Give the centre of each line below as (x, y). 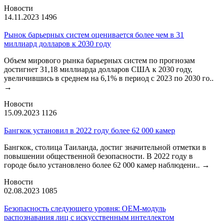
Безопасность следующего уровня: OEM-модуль (85, 208)
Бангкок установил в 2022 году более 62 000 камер (90, 130)
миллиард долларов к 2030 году (57, 43)
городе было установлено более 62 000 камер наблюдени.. (103, 165)
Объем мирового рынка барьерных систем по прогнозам (99, 60)
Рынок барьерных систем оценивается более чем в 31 (94, 35)
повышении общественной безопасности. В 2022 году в (98, 156)
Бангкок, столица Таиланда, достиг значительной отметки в (105, 147)
